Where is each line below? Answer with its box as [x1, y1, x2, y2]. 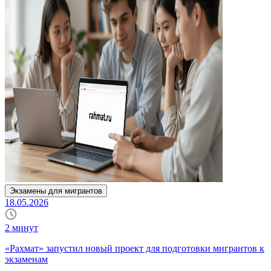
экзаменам [5, 254, 48, 265]
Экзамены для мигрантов [10, 186, 102, 196]
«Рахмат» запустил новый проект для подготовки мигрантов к [5, 243, 264, 254]
